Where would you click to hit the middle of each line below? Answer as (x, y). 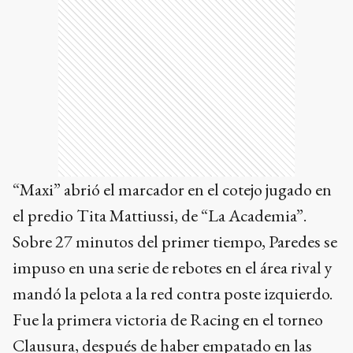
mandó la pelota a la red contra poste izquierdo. (173, 294)
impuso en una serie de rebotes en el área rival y (173, 268)
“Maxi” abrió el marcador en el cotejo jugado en (172, 190)
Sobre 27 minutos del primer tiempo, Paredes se (175, 242)
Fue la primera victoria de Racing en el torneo (168, 320)
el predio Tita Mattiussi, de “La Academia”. (160, 216)
